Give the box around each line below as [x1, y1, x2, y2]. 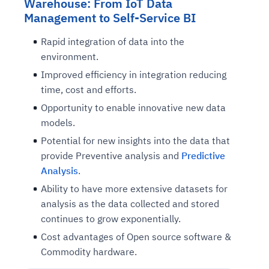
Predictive [181, 150, 225, 162]
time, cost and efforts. [41, 83, 136, 96]
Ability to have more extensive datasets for [41, 183, 228, 195]
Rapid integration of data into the [41, 35, 184, 48]
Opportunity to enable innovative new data [41, 101, 226, 114]
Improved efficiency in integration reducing [41, 68, 226, 81]
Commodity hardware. [41, 246, 137, 258]
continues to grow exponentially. [41, 213, 181, 225]
